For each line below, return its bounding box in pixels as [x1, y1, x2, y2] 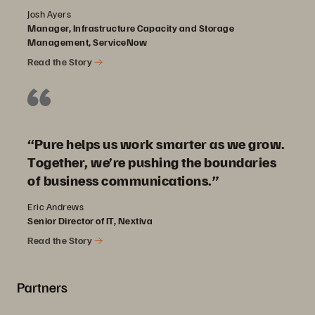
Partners [17, 278, 67, 297]
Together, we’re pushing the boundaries [27, 153, 276, 172]
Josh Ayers [27, 8, 71, 20]
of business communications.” [27, 171, 219, 190]
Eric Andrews [27, 200, 84, 213]
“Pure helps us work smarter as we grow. [27, 134, 285, 153]
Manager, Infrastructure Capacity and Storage [27, 22, 234, 34]
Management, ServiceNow [27, 36, 147, 49]
